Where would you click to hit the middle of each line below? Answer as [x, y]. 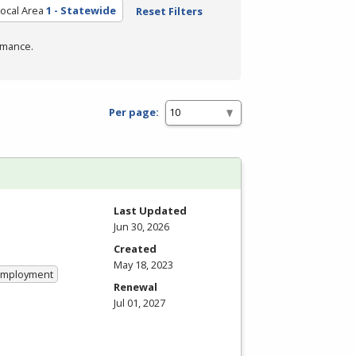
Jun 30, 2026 [141, 226]
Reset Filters [169, 11]
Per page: [134, 112]
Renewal [135, 286]
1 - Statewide [81, 10]
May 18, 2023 [143, 264]
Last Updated [150, 210]
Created [135, 248]
